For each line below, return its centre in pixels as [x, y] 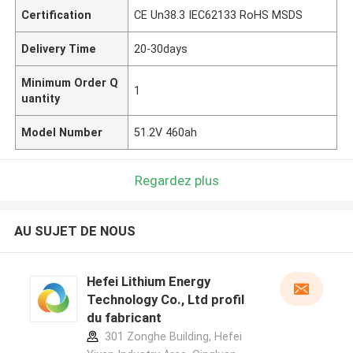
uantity [41, 98]
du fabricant [124, 318]
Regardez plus [176, 180]
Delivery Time [59, 48]
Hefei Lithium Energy [148, 282]
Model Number [62, 132]
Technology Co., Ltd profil [165, 300]
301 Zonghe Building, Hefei [171, 337]
